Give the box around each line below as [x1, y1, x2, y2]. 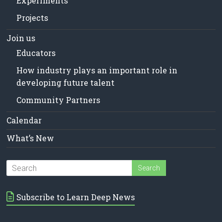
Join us [6, 33, 36, 44]
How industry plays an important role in [16, 65, 178, 76]
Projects [16, 12, 49, 23]
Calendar [6, 115, 42, 126]
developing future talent [16, 77, 115, 88]
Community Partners [16, 95, 101, 106]
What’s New [6, 133, 55, 144]
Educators [16, 48, 56, 58]
